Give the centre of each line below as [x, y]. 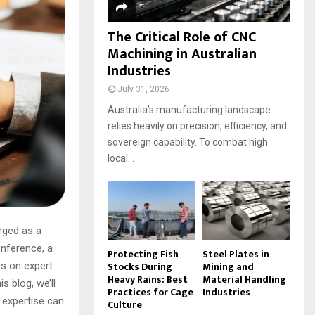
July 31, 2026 [143, 90]
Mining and [228, 266]
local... [121, 159]
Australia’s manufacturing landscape [189, 110]
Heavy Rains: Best [148, 279]
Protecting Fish [143, 254]
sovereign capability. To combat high [188, 142]
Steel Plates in [236, 254]
